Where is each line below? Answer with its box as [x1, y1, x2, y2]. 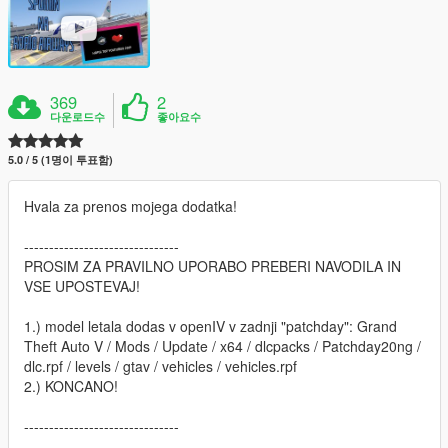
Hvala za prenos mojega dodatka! [24, 195, 237, 216]
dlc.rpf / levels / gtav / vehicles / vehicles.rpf [24, 355, 297, 376]
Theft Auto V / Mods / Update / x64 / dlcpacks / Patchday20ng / [24, 335, 421, 356]
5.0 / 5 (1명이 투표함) [8, 151, 113, 167]
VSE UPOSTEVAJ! [24, 275, 140, 296]
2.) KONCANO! [24, 375, 118, 396]
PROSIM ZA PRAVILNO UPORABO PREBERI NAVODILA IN [24, 255, 401, 276]
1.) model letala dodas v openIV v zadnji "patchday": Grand [24, 315, 397, 336]
